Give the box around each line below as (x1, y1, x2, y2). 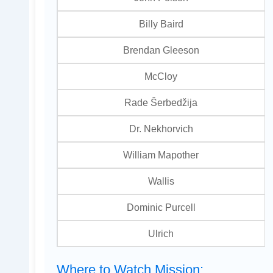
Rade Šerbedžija (124, 97, 198, 108)
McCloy (144, 71, 178, 82)
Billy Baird (138, 18, 183, 30)
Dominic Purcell (126, 202, 196, 213)
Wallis (147, 175, 174, 187)
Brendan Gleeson (122, 44, 199, 56)
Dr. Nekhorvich (129, 123, 193, 135)
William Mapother (123, 149, 199, 161)
